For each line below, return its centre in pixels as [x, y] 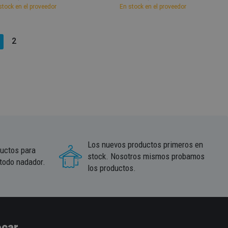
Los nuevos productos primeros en [145, 144]
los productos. [112, 168]
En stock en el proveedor [153, 7]
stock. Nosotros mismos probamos [146, 156]
